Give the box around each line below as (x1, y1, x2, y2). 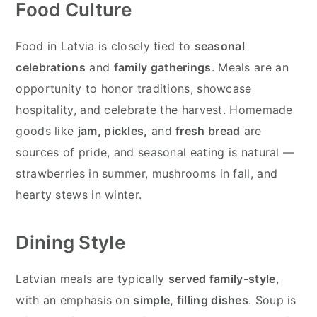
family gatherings (113, 59, 212, 74)
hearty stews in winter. (16, 187, 142, 202)
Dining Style (16, 231, 125, 253)
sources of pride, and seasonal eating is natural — (16, 144, 295, 159)
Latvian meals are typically (16, 271, 168, 286)
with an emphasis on (16, 292, 134, 307)
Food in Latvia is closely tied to (16, 38, 195, 53)
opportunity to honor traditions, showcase (16, 81, 252, 96)
